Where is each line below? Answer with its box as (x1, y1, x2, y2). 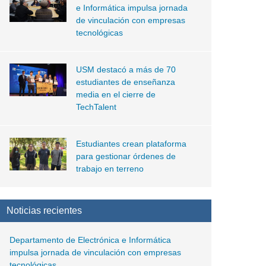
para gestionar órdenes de (75, 151, 176, 161)
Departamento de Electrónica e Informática (9, 235, 171, 245)
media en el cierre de (75, 90, 156, 99)
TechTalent (75, 102, 116, 112)
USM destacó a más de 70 (75, 65, 176, 74)
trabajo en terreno (75, 164, 144, 173)
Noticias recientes (6, 205, 82, 216)
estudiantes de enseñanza (75, 77, 175, 87)
